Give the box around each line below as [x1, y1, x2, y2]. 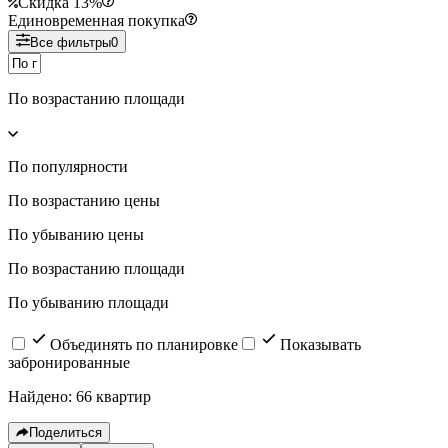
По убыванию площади [8, 293, 169, 311]
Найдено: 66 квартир [8, 387, 151, 405]
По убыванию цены [8, 225, 144, 243]
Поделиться [29, 424, 102, 440]
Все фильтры [30, 34, 111, 50]
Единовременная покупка [8, 11, 185, 29]
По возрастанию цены [8, 191, 160, 209]
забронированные [8, 353, 130, 371]
